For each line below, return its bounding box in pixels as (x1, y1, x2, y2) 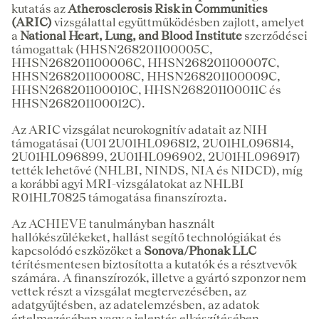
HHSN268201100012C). (11, 95, 145, 110)
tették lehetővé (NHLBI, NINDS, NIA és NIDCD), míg (11, 162, 303, 177)
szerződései (242, 28, 308, 43)
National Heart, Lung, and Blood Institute (20, 28, 242, 43)
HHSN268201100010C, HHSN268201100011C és (11, 82, 281, 97)
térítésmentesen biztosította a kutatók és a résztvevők (11, 256, 297, 271)
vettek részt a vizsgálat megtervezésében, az (11, 283, 246, 298)
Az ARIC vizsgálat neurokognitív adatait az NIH (11, 122, 267, 137)
